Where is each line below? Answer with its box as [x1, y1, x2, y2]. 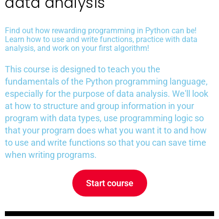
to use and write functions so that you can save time [5, 137, 206, 148]
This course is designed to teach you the [5, 64, 160, 75]
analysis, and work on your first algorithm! [5, 44, 149, 53]
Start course [86, 178, 133, 189]
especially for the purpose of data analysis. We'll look [5, 88, 208, 99]
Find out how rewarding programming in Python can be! [5, 26, 197, 36]
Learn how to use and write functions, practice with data [5, 35, 197, 44]
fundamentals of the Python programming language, [5, 76, 208, 87]
